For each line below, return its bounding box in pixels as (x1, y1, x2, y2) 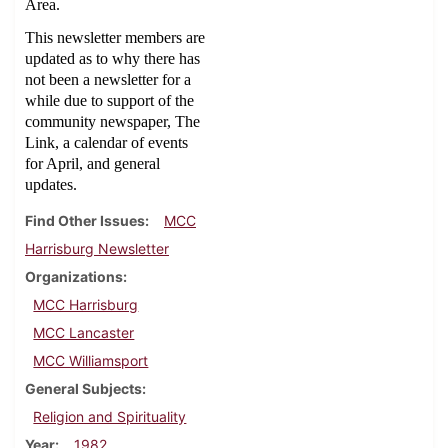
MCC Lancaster (33, 324, 135, 342)
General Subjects (25, 380, 142, 398)
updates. (25, 176, 81, 194)
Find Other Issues (25, 212, 145, 230)
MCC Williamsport (33, 352, 149, 370)
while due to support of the (25, 92, 194, 110)
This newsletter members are (25, 29, 205, 47)
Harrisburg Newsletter (25, 240, 169, 258)
